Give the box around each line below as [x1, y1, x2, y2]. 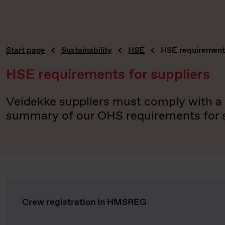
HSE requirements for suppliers [6, 65, 210, 84]
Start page [6, 45, 45, 56]
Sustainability [61, 45, 112, 56]
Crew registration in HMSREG [22, 196, 147, 208]
